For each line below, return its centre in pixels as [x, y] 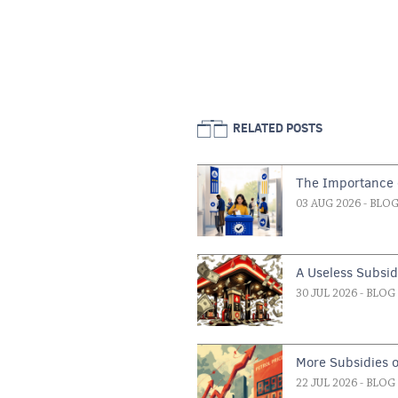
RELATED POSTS [277, 128]
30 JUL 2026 [327, 294]
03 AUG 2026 [329, 204]
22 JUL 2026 [327, 383]
